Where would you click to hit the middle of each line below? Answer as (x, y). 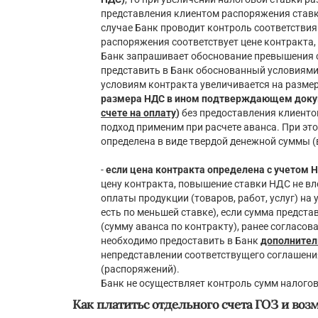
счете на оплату (138, 113)
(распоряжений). (140, 269)
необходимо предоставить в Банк (181, 241)
